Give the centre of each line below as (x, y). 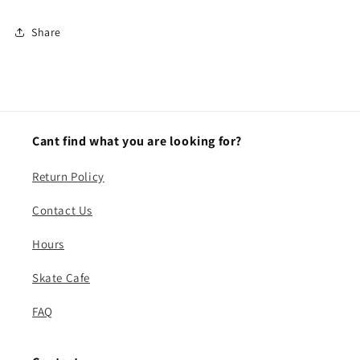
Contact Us (62, 210)
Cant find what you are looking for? (137, 141)
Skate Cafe (61, 278)
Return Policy (68, 176)
